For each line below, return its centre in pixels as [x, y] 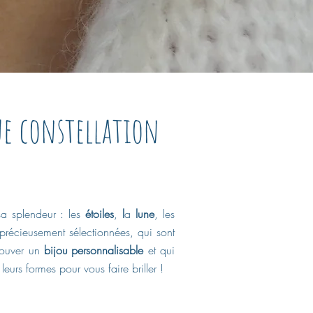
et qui [159, 250]
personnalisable [108, 250]
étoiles [100, 213]
